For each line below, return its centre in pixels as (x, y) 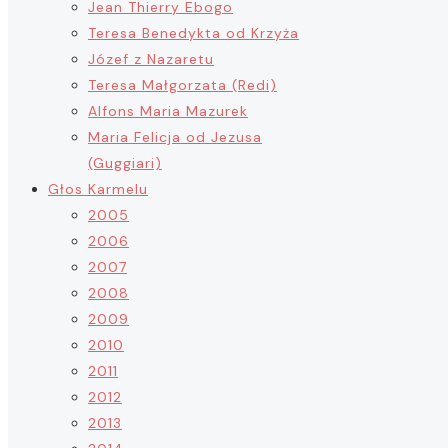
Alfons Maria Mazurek (168, 111)
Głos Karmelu (98, 189)
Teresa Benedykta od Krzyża (193, 33)
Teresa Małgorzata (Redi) (182, 85)
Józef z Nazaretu (151, 59)
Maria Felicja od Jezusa (175, 137)
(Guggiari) (125, 163)
